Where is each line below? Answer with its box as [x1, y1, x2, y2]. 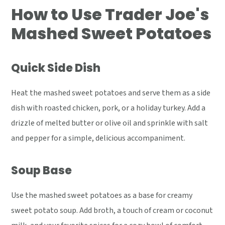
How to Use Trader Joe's [11, 3, 209, 26]
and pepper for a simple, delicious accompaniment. [11, 132, 186, 144]
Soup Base [11, 162, 72, 178]
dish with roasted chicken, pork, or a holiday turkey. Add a [11, 102, 206, 114]
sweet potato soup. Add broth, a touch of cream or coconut [11, 204, 213, 216]
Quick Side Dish [11, 60, 101, 76]
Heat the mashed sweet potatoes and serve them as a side [11, 87, 211, 98]
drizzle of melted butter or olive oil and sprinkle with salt [11, 117, 208, 129]
